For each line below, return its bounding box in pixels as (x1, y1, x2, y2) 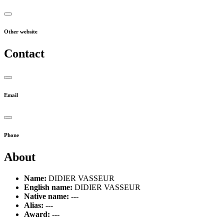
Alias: (24, 200, 43, 209)
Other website (4, 28, 37, 35)
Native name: (24, 191, 69, 200)
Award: (24, 209, 50, 218)
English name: (24, 182, 72, 191)
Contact (4, 47, 44, 60)
